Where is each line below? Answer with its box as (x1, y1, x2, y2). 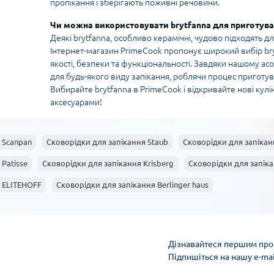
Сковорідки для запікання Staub (46, 138, 168, 147)
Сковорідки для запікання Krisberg (42, 159, 174, 168)
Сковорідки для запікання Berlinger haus (56, 180, 209, 190)
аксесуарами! (50, 97, 102, 108)
